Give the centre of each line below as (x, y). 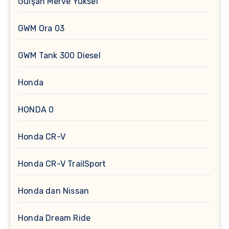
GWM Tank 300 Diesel (59, 56)
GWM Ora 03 (41, 29)
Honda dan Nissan (54, 191)
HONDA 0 (36, 110)
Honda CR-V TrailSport (62, 164)
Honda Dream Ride (54, 218)
